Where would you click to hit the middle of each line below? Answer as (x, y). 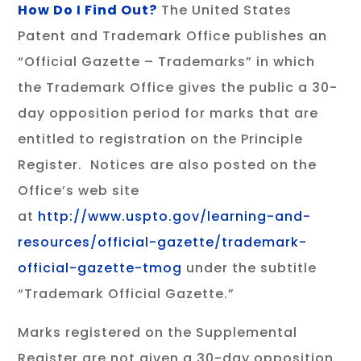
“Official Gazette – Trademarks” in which (167, 62)
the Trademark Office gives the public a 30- (178, 87)
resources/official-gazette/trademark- (163, 242)
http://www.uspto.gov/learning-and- (175, 216)
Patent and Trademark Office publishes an (173, 36)
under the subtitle (252, 268)
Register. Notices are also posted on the (168, 165)
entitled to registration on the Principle (161, 139)
